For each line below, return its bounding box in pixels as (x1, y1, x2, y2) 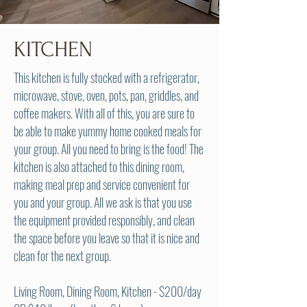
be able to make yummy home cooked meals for (14, 122, 201, 140)
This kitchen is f (14, 69, 75, 86)
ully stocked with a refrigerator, (75, 69, 199, 86)
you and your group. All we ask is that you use (14, 193, 192, 211)
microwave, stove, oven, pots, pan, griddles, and (14, 86, 199, 104)
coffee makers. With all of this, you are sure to (14, 104, 195, 122)
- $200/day (151, 282, 201, 300)
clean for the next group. (14, 247, 111, 265)
